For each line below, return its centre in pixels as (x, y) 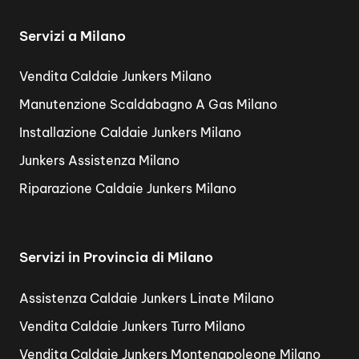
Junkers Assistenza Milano (99, 160)
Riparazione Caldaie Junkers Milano (128, 188)
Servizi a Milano (73, 36)
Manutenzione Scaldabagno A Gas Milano (148, 104)
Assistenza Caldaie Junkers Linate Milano (147, 298)
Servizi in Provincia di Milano (116, 257)
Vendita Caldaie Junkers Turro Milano (132, 326)
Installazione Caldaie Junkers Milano (130, 132)
